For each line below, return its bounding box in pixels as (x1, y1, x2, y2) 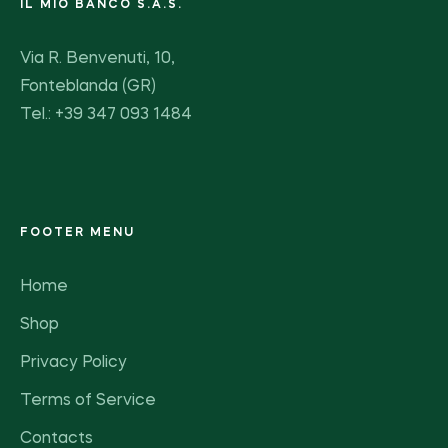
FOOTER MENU (20, 226, 135, 239)
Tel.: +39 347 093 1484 (20, 106, 192, 123)
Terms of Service (20, 392, 156, 409)
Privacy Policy (20, 354, 127, 371)
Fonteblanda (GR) (20, 78, 156, 95)
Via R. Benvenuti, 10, (20, 50, 175, 67)
